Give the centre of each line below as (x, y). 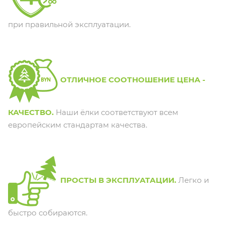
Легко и (193, 180)
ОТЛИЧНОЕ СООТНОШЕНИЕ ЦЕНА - (133, 80)
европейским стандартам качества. (78, 125)
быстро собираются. (48, 212)
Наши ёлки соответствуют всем (117, 112)
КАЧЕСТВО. (31, 112)
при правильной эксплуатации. (69, 24)
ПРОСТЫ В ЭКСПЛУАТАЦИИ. (118, 180)
